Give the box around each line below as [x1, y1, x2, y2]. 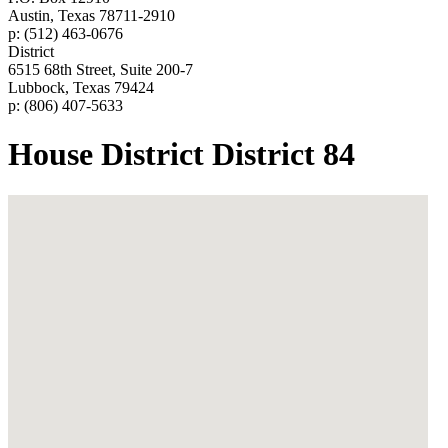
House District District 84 [8, 136, 355, 173]
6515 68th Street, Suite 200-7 [8, 61, 193, 79]
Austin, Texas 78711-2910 [8, 7, 175, 25]
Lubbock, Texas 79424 [8, 79, 154, 97]
